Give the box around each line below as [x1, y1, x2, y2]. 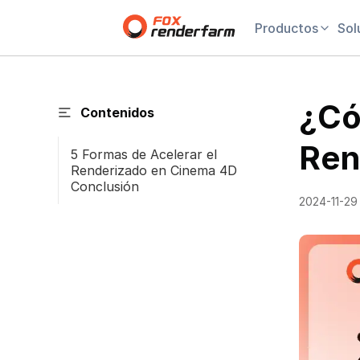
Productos [255, 19, 318, 36]
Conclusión [71, 178, 139, 194]
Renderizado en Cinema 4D [71, 162, 237, 178]
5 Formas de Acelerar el [71, 146, 217, 162]
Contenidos [80, 104, 154, 121]
